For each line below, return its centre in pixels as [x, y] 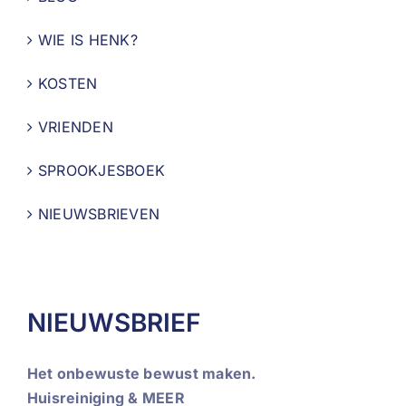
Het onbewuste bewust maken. [142, 373]
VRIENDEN [76, 126]
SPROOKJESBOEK [102, 170]
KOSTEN [68, 83]
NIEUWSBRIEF [114, 322]
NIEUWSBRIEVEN [99, 213]
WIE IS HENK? [88, 39]
